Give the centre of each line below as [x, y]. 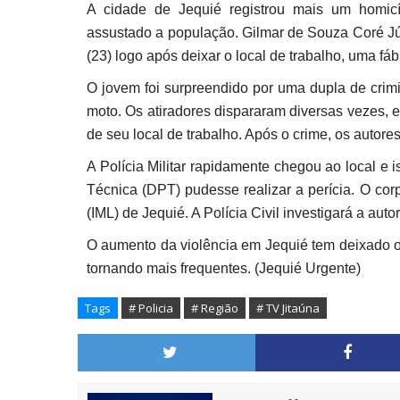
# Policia [151, 308]
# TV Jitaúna [288, 308]
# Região [215, 308]
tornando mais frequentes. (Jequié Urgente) [224, 268]
